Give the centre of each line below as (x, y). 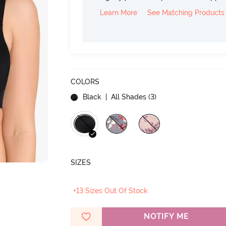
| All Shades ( (127, 97)
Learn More (119, 13)
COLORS (85, 82)
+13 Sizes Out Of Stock (111, 191)
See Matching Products (186, 13)
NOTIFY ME (166, 216)
